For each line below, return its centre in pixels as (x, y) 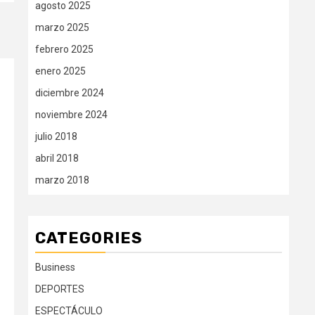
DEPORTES (60, 289)
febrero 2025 (64, 49)
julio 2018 (56, 136)
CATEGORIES (89, 238)
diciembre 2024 (70, 93)
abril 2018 (57, 158)
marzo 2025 (62, 27)
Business (55, 267)
